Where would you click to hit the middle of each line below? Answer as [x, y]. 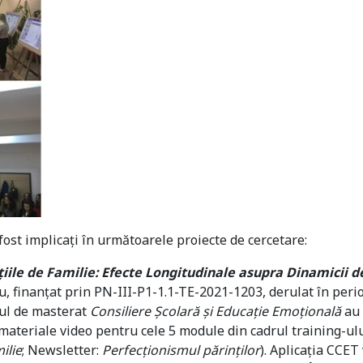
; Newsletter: [62, 350]
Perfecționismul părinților [181, 350]
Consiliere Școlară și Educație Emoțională [216, 311]
